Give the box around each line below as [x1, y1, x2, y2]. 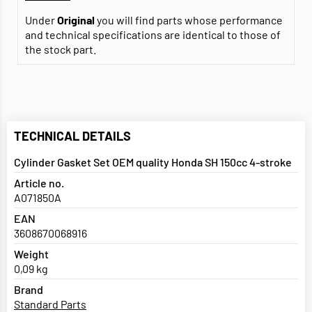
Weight [14, 247, 49, 261]
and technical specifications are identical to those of [25, 28, 281, 42]
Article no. [14, 176, 64, 190]
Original [57, 13, 95, 27]
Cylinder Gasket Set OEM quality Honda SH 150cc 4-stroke [14, 155, 292, 169]
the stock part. [25, 42, 96, 56]
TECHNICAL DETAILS [14, 128, 131, 144]
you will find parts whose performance [95, 13, 283, 27]
